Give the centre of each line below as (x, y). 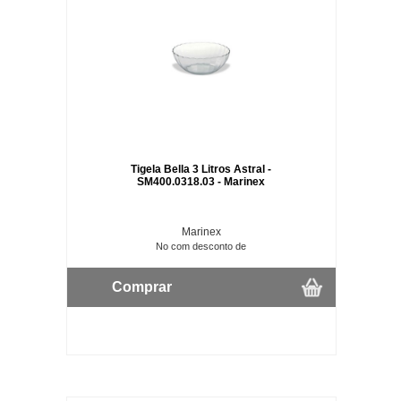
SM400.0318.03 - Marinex (201, 181)
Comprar (141, 286)
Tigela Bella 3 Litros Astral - (201, 169)
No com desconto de (201, 246)
